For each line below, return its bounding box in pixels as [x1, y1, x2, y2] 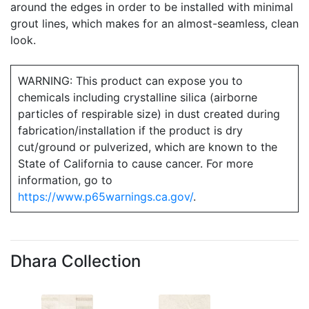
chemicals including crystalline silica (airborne [18, 90, 257, 104]
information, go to [18, 173, 112, 187]
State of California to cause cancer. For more [18, 157, 253, 170]
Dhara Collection [10, 251, 141, 271]
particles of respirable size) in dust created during [18, 107, 280, 121]
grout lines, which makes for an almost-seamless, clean [10, 17, 299, 30]
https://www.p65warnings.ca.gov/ [18, 190, 193, 203]
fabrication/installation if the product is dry [18, 123, 243, 137]
